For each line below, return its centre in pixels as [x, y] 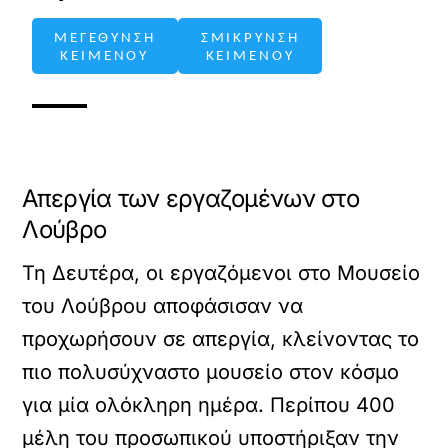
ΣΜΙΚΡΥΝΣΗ [250, 37]
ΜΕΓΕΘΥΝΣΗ [104, 37]
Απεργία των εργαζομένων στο [190, 198]
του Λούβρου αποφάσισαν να [163, 306]
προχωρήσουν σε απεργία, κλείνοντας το [221, 339]
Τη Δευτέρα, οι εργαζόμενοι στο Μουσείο [221, 273]
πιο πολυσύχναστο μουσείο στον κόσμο [211, 372]
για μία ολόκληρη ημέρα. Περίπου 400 [209, 405]
